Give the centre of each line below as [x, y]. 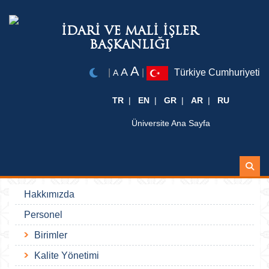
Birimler [51, 235]
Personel [43, 215]
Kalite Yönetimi [67, 255]
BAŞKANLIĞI [130, 44]
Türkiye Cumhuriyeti [217, 73]
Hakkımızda [49, 194]
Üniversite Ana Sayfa [171, 123]
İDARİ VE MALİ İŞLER [130, 31]
